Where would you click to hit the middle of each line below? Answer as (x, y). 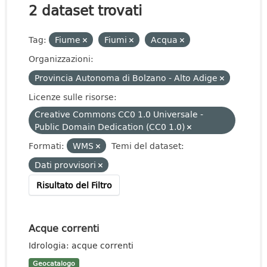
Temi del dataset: (148, 146)
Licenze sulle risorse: (73, 97)
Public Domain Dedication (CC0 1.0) (111, 127)
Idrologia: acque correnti (81, 245)
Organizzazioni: (61, 59)
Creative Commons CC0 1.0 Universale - (119, 114)
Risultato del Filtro (74, 185)
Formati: (46, 146)
